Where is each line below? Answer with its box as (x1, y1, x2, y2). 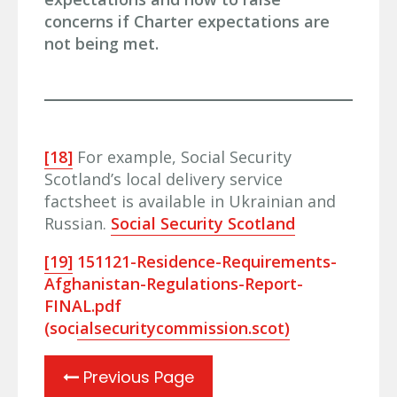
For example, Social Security (73, 145, 292, 167)
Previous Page (79, 365, 194, 388)
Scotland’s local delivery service (44, 167, 283, 190)
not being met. (44, 32, 159, 54)
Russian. (44, 212, 111, 234)
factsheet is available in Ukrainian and (44, 190, 336, 212)
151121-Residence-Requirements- (77, 250, 337, 272)
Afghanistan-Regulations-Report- (44, 272, 303, 294)
